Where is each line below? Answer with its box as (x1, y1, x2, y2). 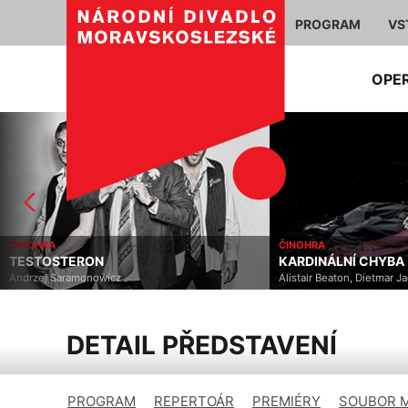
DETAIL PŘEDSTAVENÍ (66, 330, 337, 361)
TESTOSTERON (9, 253, 104, 269)
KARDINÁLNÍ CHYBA (279, 253, 404, 269)
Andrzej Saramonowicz (9, 271, 121, 284)
